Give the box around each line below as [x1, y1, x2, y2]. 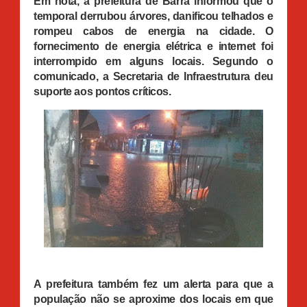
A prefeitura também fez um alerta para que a [34, 278, 273, 290]
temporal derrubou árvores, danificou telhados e [34, 10, 273, 22]
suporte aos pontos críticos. [34, 85, 171, 97]
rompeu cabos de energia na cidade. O [34, 25, 273, 37]
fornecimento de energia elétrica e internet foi [34, 40, 273, 52]
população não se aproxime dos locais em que [34, 293, 273, 305]
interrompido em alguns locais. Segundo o [34, 55, 273, 67]
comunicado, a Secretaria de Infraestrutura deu [34, 70, 273, 82]
